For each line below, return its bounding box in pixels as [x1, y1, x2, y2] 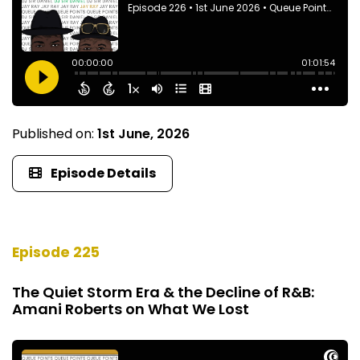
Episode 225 [12, 242, 100, 262]
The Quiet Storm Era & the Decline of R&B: [12, 281, 314, 302]
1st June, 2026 [97, 125, 190, 144]
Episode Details [51, 164, 156, 183]
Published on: [12, 125, 97, 144]
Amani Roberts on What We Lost [12, 298, 249, 319]
